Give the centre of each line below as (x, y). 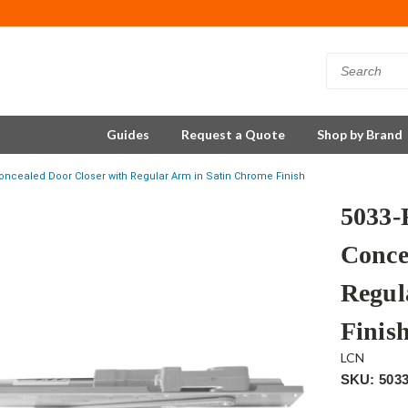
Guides (128, 134)
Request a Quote (233, 134)
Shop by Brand (360, 134)
